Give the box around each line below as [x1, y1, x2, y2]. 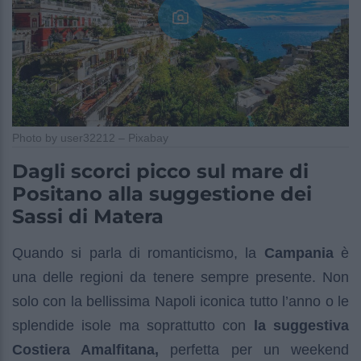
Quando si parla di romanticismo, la [12, 244, 257, 261]
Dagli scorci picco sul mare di [12, 159, 309, 183]
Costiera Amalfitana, [12, 341, 160, 358]
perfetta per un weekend [159, 341, 350, 358]
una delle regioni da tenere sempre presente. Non [12, 268, 349, 285]
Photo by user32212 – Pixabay [12, 131, 168, 144]
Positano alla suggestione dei [12, 181, 312, 205]
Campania [256, 244, 334, 261]
